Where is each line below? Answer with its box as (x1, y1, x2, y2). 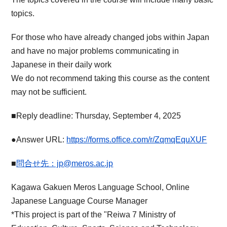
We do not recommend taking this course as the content (11, 73, 210, 83)
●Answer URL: (11, 135, 67, 144)
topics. (11, 9, 35, 18)
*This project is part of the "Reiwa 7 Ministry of (11, 210, 176, 219)
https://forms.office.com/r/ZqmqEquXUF (66, 135, 207, 144)
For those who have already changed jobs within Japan (11, 32, 210, 42)
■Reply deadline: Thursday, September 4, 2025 (11, 111, 181, 120)
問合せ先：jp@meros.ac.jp (16, 159, 113, 168)
